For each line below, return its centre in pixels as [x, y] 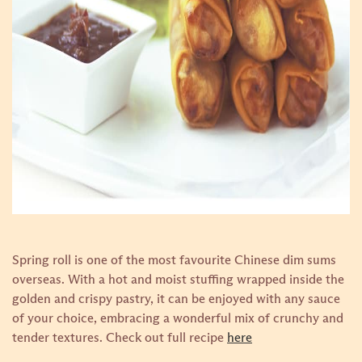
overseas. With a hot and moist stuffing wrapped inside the [178, 280]
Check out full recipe [166, 338]
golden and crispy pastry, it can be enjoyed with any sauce [176, 299]
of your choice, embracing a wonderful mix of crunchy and [178, 318]
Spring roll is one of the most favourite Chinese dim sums [174, 260]
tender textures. [59, 338]
